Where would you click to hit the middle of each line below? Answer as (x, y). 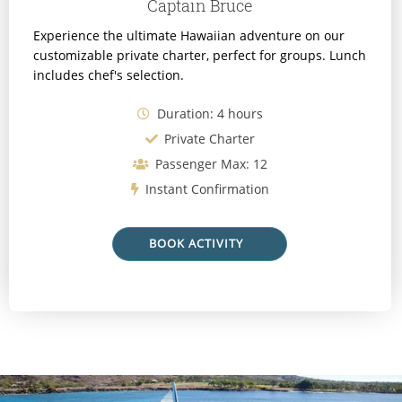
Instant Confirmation (206, 188)
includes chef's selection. (108, 75)
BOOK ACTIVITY (196, 243)
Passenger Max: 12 (210, 163)
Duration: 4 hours (208, 113)
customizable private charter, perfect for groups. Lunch (199, 56)
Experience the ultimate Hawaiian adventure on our (188, 36)
